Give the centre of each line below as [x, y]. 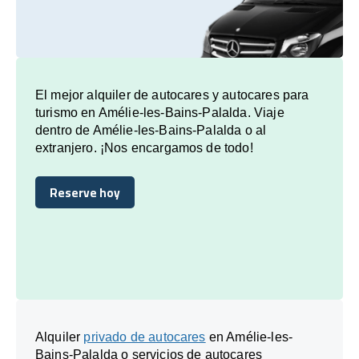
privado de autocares [145, 337]
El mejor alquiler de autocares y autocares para [172, 95]
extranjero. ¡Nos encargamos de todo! [144, 147]
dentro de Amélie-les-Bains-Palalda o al [151, 130]
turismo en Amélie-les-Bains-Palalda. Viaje [160, 112]
